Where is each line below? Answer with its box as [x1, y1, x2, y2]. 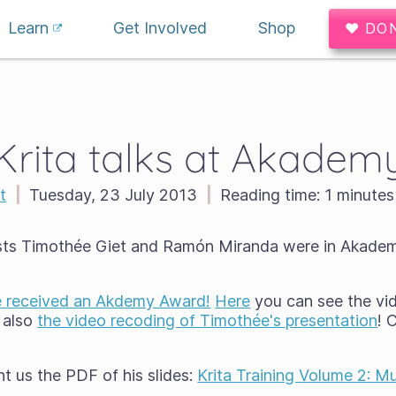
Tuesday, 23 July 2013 [29, 186, 197, 204]
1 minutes [320, 186, 394, 204]
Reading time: [220, 186, 320, 204]
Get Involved [112, 19, 207, 37]
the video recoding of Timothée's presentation [37, 311, 378, 330]
